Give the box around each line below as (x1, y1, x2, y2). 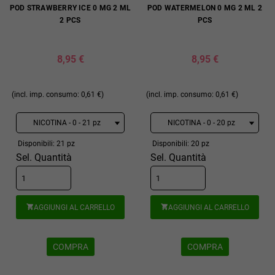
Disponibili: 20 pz (152, 139, 210, 149)
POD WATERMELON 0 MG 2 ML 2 (147, 4, 263, 13)
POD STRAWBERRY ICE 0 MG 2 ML (9, 4, 131, 13)
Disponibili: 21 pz (18, 139, 76, 149)
